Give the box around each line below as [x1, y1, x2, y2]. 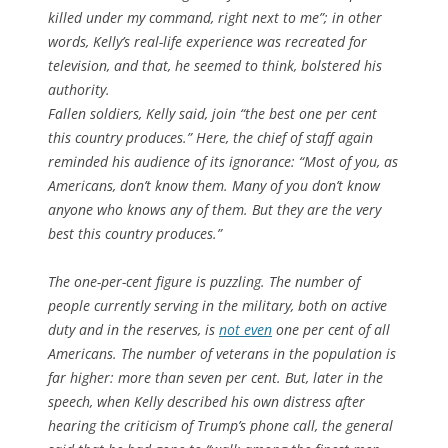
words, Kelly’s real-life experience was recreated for [48, 31, 367, 51]
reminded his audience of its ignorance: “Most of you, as [48, 151, 398, 171]
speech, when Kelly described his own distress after [48, 391, 365, 411]
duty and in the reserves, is [48, 319, 219, 339]
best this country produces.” [48, 223, 222, 243]
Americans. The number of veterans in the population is [48, 343, 396, 363]
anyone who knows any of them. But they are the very [48, 199, 381, 219]
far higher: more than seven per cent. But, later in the [48, 367, 383, 387]
